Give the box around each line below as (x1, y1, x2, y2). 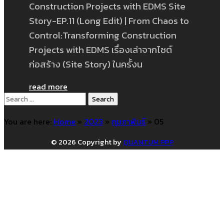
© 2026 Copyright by (50, 136, 123, 148)
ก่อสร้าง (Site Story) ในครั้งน (29, 56, 142, 71)
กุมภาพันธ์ (111, 115, 145, 128)
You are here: (4, 115, 51, 128)
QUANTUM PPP (122, 136, 173, 148)
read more (29, 80, 67, 93)
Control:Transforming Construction (29, 27, 176, 42)
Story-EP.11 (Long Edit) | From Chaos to (29, 13, 189, 27)
